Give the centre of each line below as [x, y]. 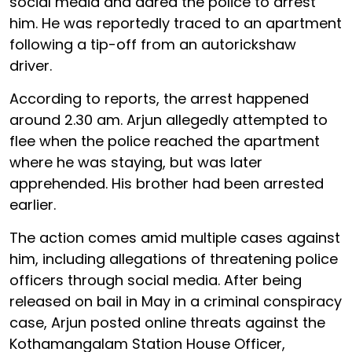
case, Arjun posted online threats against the [167, 322]
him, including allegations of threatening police [174, 258]
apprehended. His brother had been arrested [167, 183]
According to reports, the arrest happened [159, 98]
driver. [33, 65]
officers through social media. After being [156, 280]
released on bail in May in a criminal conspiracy [176, 301]
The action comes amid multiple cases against [175, 237]
